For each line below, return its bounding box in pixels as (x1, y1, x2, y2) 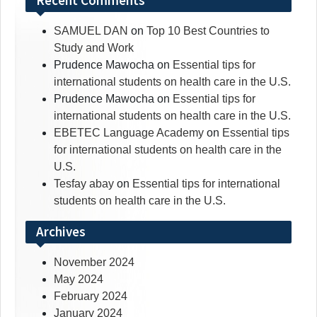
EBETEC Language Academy (54, 127, 204, 139)
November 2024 (54, 256, 134, 269)
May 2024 (54, 273, 103, 286)
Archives (36, 223, 86, 241)
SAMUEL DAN (54, 25, 128, 38)
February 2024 (54, 290, 127, 303)
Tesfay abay (54, 178, 114, 190)
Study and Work (54, 42, 134, 54)
